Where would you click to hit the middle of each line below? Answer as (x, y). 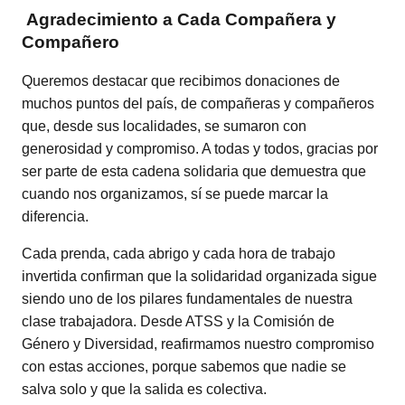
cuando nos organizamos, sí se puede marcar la (175, 194)
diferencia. (55, 217)
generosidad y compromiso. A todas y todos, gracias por (200, 149)
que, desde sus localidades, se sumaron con (164, 127)
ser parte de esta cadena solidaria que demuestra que (194, 172)
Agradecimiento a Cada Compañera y (181, 19)
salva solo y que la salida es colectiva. (144, 390)
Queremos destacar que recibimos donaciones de (181, 81)
